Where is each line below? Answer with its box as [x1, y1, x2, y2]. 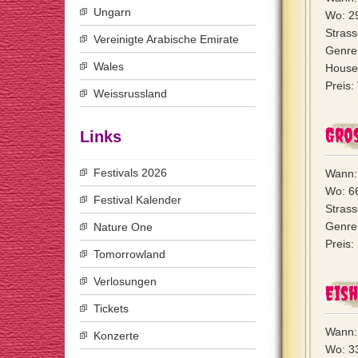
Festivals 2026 [93, 166, 167, 179]
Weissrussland [93, 87, 167, 100]
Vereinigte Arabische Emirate [93, 33, 239, 46]
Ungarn [93, 6, 131, 18]
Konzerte [93, 329, 139, 342]
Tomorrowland [93, 248, 165, 261]
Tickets [93, 302, 129, 315]
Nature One [93, 221, 153, 233]
